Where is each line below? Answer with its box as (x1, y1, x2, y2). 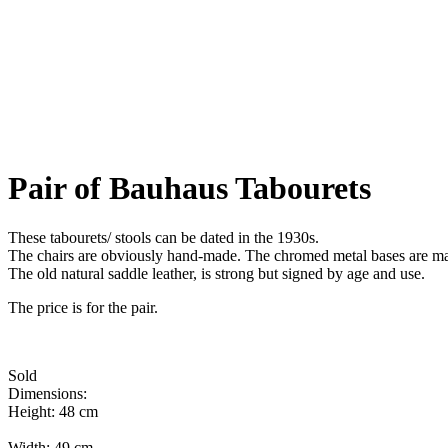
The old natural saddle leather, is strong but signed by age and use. (8, 264, 425, 282)
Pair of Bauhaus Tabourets (8, 170, 371, 207)
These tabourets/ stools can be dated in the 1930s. (8, 228, 319, 246)
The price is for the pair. (8, 298, 158, 316)
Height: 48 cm (8, 402, 98, 420)
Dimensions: (8, 384, 87, 402)
